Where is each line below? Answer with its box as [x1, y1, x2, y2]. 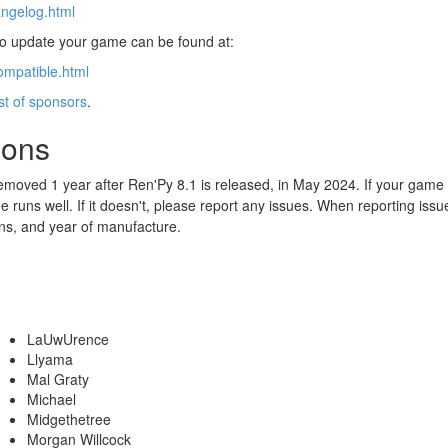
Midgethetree [27, 409, 112, 430]
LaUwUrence [27, 329, 110, 350]
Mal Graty [27, 369, 90, 390]
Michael [27, 389, 77, 410]
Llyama [27, 349, 74, 370]
